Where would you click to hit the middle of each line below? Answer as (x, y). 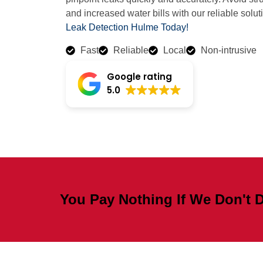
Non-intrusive (229, 50)
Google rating (139, 76)
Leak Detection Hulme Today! (127, 28)
